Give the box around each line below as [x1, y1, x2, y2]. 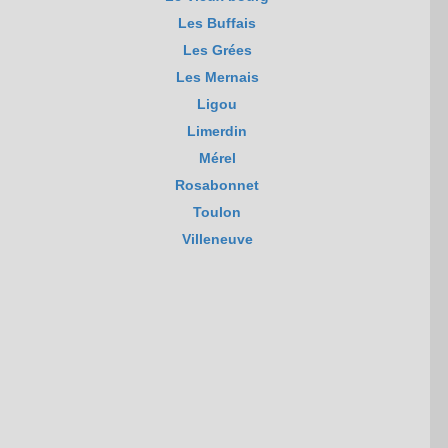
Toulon [193, 204, 242, 221]
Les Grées [182, 42, 252, 59]
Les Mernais [175, 69, 259, 86]
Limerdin [187, 123, 248, 140]
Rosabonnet [175, 177, 260, 194]
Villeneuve [181, 231, 253, 248]
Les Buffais [178, 15, 257, 32]
